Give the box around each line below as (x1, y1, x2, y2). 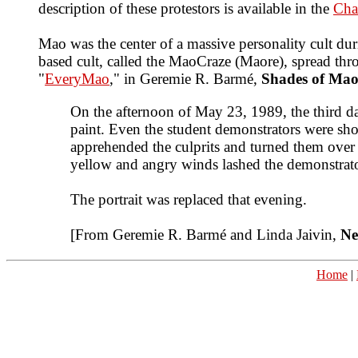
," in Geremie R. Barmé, (109, 70, 261, 88)
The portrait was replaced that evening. (70, 191, 307, 209)
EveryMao (45, 70, 109, 88)
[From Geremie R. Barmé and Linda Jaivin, (70, 226, 340, 244)
